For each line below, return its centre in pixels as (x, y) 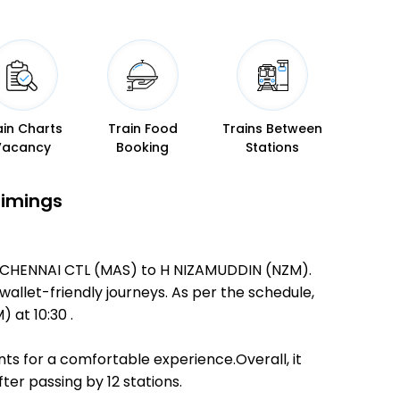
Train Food (142, 129)
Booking (143, 148)
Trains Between (272, 129)
